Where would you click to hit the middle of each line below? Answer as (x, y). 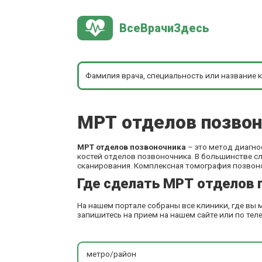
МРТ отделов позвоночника (132, 147)
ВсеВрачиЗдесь (164, 28)
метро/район (111, 254)
